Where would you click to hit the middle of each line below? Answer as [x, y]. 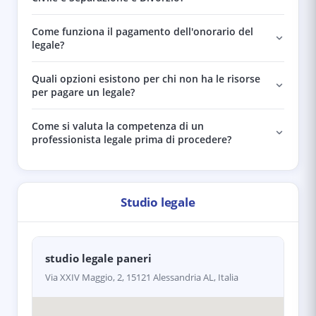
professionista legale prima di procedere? [132, 139]
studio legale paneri [98, 258]
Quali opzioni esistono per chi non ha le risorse [146, 79]
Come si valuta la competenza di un [118, 126]
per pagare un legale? [83, 92]
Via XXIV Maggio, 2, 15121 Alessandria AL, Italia [142, 277]
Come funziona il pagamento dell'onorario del [142, 31]
